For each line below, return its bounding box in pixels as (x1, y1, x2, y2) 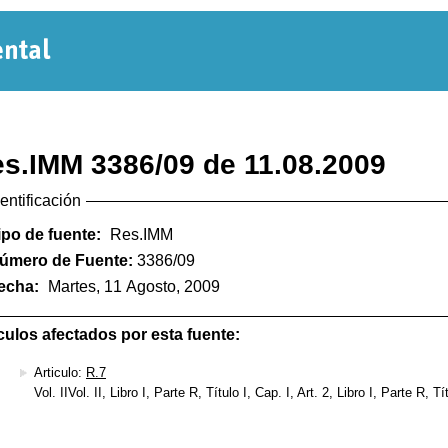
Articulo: (34, 364, 86, 380)
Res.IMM (110, 226, 173, 244)
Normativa (66, 43, 213, 79)
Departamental (66, 91, 278, 127)
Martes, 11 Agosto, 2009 (48, 278, 220, 296)
